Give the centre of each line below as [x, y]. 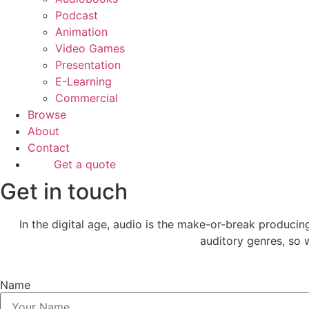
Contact [49, 147]
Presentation [88, 64]
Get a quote [85, 164]
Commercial [87, 98]
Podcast [77, 15]
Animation [81, 31]
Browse [47, 114]
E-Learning [83, 81]
